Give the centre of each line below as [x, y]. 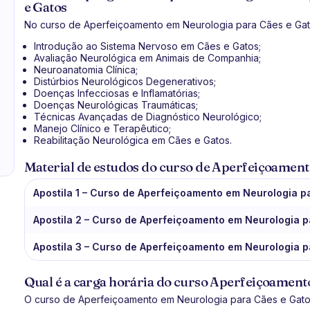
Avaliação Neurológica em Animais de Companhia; [147, 58]
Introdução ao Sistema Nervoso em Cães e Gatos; [147, 46]
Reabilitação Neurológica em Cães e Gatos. [133, 140]
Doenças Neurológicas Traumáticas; [116, 105]
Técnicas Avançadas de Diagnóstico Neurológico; [147, 117]
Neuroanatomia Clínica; [85, 70]
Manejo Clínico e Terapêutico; [102, 128]
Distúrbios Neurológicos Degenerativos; [125, 81]
